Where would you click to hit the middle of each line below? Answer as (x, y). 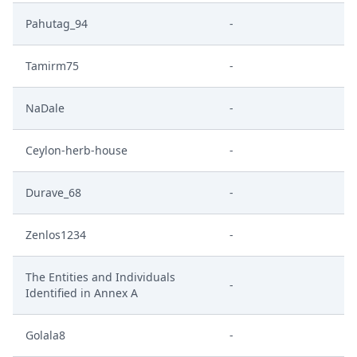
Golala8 (45, 335)
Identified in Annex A (82, 293)
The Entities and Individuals (100, 277)
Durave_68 (53, 192)
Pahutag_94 (57, 24)
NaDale (45, 108)
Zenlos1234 (56, 235)
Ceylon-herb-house (76, 150)
